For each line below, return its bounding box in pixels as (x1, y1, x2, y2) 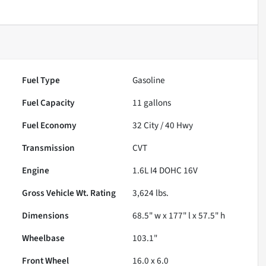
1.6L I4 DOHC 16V (132, 163, 198, 177)
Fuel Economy (22, 118, 77, 132)
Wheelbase (22, 231, 65, 245)
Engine (22, 163, 50, 177)
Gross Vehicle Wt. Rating (22, 186, 116, 199)
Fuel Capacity (22, 96, 75, 109)
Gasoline (132, 73, 166, 87)
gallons (142, 96, 172, 109)
